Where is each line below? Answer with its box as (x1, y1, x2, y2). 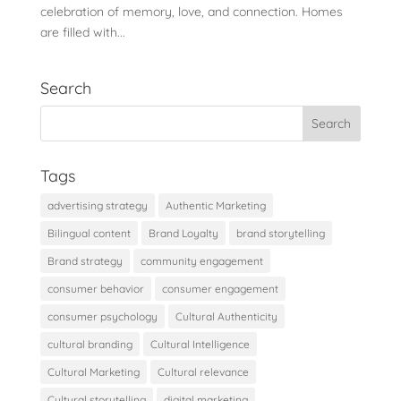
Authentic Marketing (165, 199, 266, 213)
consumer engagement (161, 282, 278, 296)
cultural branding (47, 337, 132, 352)
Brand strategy (47, 254, 123, 269)
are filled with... (39, 24, 125, 41)
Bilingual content (47, 226, 131, 241)
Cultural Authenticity (175, 310, 277, 324)
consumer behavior (47, 282, 144, 296)
